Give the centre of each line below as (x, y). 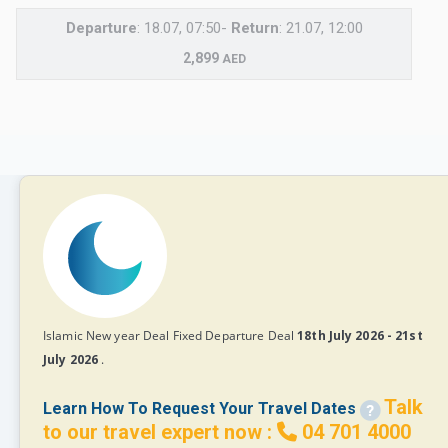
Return (254, 28)
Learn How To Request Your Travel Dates (199, 409)
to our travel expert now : (160, 432)
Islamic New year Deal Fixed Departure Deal (170, 336)
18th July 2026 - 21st (360, 336)
